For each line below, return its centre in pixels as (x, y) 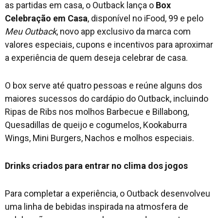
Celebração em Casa (46, 18)
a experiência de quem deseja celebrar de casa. (96, 58)
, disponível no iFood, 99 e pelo (145, 18)
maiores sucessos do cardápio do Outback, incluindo (107, 99)
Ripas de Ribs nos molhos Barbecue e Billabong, (97, 112)
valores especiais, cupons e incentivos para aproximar (109, 45)
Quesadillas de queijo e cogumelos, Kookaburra (96, 125)
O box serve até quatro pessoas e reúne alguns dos (104, 86)
